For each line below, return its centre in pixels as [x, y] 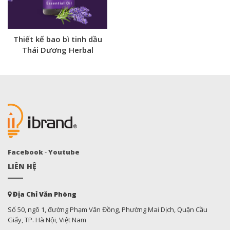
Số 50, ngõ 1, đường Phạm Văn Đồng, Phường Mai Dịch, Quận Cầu [108, 209]
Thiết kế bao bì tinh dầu [57, 39]
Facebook [25, 152]
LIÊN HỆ [22, 166]
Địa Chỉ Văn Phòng [44, 194]
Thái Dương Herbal [57, 50]
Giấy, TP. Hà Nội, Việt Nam [47, 220]
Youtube [64, 152]
